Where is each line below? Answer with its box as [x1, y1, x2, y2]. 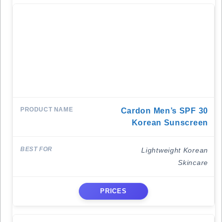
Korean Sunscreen [131, 118, 208, 127]
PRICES [100, 188, 127, 195]
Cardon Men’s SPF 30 [120, 107, 208, 115]
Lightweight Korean [141, 146, 208, 154]
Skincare [178, 159, 208, 166]
